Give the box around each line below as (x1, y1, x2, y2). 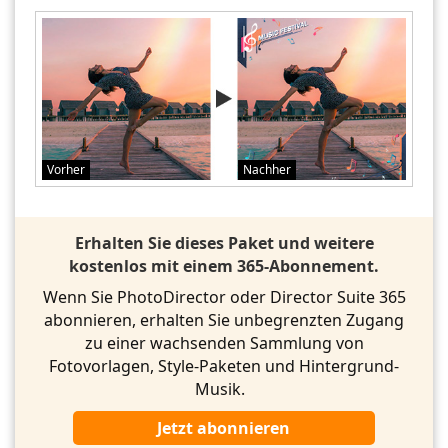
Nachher (242, 160, 291, 178)
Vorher (47, 160, 85, 178)
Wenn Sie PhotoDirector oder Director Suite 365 (42, 285, 406, 308)
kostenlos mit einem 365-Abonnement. (69, 254, 379, 277)
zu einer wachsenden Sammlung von (84, 331, 364, 354)
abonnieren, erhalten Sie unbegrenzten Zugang (44, 308, 404, 331)
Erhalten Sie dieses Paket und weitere (74, 231, 374, 254)
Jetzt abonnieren (157, 416, 291, 439)
